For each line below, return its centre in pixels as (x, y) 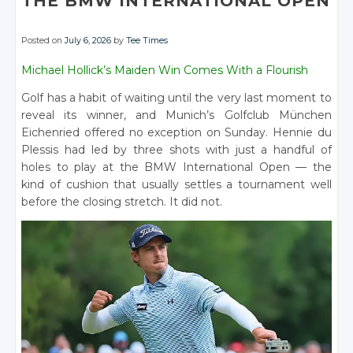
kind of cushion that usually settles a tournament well (176, 184)
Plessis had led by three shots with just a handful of (176, 150)
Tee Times (147, 41)
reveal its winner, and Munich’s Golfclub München (176, 115)
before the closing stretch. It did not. (122, 202)
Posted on (43, 41)
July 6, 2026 (88, 41)
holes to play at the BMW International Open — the (176, 167)
